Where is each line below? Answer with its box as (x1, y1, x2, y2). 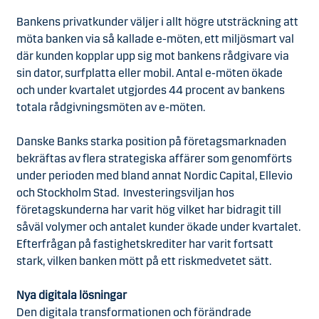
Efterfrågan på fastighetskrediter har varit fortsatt (16, 237, 273, 251)
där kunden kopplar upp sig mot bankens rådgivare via (16, 49, 289, 63)
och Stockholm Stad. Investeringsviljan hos (16, 186, 234, 199)
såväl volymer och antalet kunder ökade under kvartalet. (16, 220, 300, 234)
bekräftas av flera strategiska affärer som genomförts (16, 152, 292, 165)
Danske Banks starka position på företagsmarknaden (16, 135, 286, 148)
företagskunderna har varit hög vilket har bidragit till (16, 203, 281, 216)
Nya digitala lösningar (16, 288, 129, 302)
